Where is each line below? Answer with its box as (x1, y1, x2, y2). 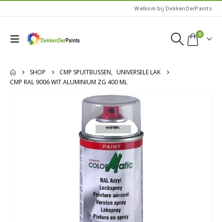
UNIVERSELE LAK (116, 68, 161, 76)
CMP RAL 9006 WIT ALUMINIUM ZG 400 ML (10, 78, 127, 86)
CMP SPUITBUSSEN (59, 68, 111, 76)
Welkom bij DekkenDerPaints (134, 5, 212, 12)
